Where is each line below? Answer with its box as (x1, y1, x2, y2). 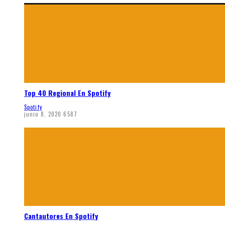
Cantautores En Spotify (24, 210, 98, 221)
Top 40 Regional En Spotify (24, 87, 110, 98)
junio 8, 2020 (24, 109, 62, 118)
